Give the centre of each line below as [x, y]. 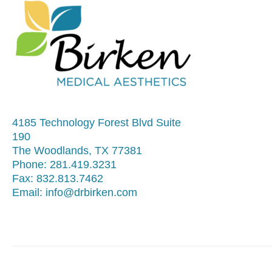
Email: [29, 193]
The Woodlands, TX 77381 [77, 151]
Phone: [31, 165]
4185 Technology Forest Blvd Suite [97, 123]
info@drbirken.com [91, 193]
